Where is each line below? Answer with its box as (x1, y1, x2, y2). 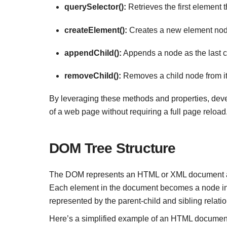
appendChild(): (64, 48, 122, 57)
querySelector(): (64, 3, 126, 12)
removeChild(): (64, 71, 121, 81)
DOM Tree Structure (49, 140, 176, 156)
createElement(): (64, 25, 127, 34)
